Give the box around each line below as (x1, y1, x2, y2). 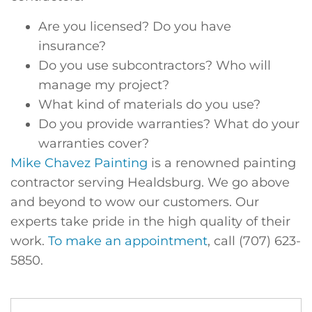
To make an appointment (48, 233, 208, 249)
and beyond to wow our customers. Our (10, 194, 259, 210)
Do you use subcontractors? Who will (38, 57, 271, 73)
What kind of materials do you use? (38, 96, 260, 112)
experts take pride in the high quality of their (10, 213, 290, 229)
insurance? (38, 38, 106, 54)
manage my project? (38, 77, 169, 93)
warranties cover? (38, 135, 149, 151)
